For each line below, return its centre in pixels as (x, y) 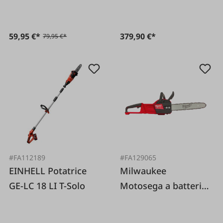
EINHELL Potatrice (29, 170)
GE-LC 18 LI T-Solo (47, 185)
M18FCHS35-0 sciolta (165, 200)
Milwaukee (143, 170)
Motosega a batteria (164, 185)
